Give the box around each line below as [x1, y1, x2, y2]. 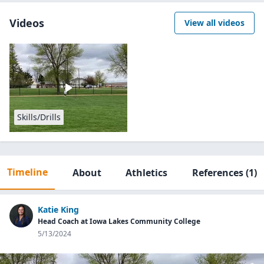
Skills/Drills [17, 111, 61, 123]
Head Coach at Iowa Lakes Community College [38, 216, 200, 226]
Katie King [38, 204, 79, 215]
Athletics [126, 166, 168, 179]
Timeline [7, 166, 48, 179]
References [192, 166, 243, 179]
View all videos [184, 17, 245, 28]
